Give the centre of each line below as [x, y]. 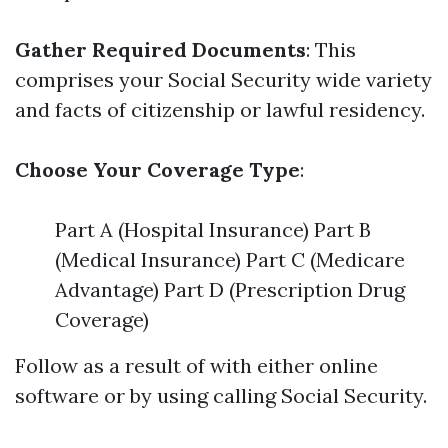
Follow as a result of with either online [196, 365]
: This [331, 49]
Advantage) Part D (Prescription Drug [230, 289]
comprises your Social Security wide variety [223, 79]
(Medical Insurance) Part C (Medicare [230, 259]
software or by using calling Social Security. [221, 395]
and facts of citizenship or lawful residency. [220, 109]
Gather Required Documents [160, 49]
